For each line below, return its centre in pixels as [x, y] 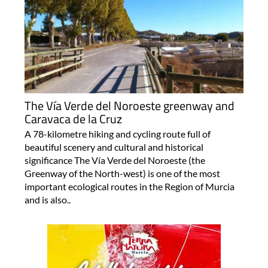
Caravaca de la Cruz [73, 118]
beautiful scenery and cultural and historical [114, 147]
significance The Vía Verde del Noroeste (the [115, 160]
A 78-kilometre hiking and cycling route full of [117, 133]
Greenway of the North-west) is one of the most [122, 173]
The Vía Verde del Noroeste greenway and [129, 105]
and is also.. [47, 199]
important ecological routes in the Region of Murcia [129, 186]
